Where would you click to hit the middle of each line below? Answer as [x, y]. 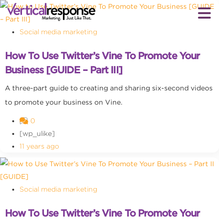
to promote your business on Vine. [64, 102]
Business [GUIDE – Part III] [64, 70]
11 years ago [39, 146]
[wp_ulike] [37, 133]
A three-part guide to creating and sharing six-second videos [109, 88]
